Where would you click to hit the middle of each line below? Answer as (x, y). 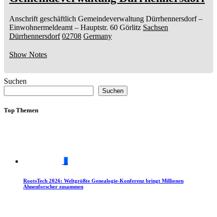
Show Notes (28, 55)
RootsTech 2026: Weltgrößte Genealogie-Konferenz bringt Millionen (103, 181)
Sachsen (155, 28)
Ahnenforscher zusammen (53, 187)
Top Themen (21, 110)
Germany (98, 36)
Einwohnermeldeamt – (44, 28)
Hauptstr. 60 (99, 28)
